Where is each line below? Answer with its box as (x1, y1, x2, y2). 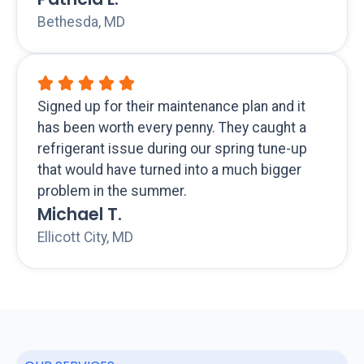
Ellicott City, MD (37, 229, 133, 246)
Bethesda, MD (37, 14, 125, 31)
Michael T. (37, 202, 122, 227)
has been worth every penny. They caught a (37, 119, 306, 136)
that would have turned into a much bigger (37, 162, 301, 179)
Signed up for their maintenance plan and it (37, 98, 305, 115)
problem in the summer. (37, 183, 187, 200)
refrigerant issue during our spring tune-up (37, 141, 307, 158)
